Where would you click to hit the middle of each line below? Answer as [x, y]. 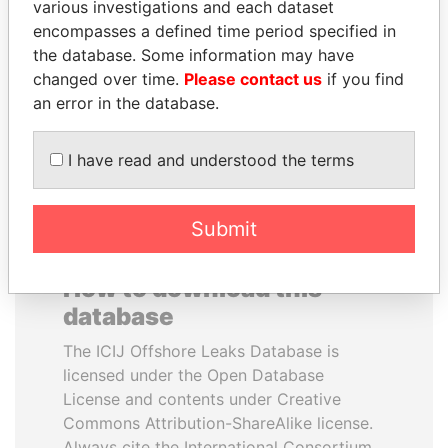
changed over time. [108, 79]
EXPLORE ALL [224, 136]
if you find [363, 79]
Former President [328, 66]
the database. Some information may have [193, 55]
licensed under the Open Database [193, 375]
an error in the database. [126, 103]
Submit [224, 229]
